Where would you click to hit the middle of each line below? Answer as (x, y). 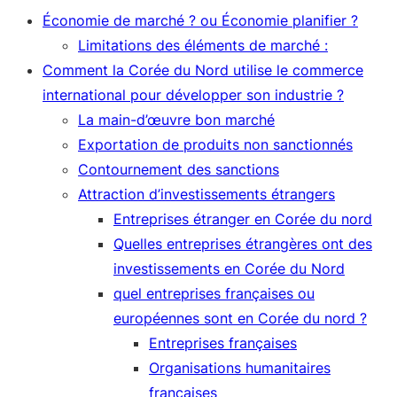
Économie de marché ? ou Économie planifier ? (200, 20)
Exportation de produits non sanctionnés (215, 144)
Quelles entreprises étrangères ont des (243, 244)
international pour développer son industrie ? (193, 95)
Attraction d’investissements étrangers (206, 194)
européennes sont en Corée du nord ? (240, 318)
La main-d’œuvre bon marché (176, 120)
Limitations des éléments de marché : (203, 45)
